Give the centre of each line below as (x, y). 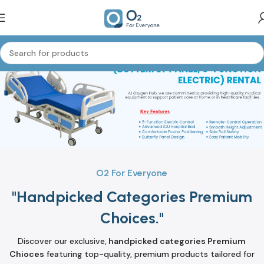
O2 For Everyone (132, 173)
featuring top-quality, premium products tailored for (149, 254)
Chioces (27, 254)
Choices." (132, 218)
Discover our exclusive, (62, 241)
